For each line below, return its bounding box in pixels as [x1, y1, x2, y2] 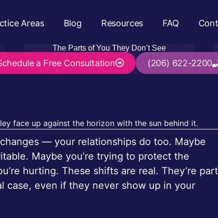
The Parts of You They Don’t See [52, 43, 166, 52]
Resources [101, 18, 144, 28]
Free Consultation [43, 57, 115, 68]
